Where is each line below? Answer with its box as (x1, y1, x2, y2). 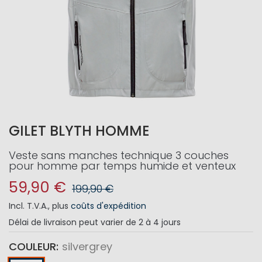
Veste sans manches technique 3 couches (9, 148, 229, 163)
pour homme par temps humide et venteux (9, 158, 236, 173)
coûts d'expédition (71, 200, 146, 212)
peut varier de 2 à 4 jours (79, 216, 181, 228)
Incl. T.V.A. (9, 200, 48, 212)
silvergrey (62, 239, 112, 254)
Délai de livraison (9, 216, 77, 228)
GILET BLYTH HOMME (9, 121, 150, 140)
